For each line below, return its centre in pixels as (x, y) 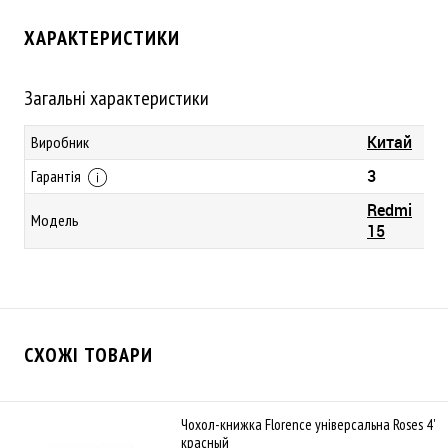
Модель (55, 220)
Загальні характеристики (116, 98)
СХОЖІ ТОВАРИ (88, 355)
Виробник (60, 142)
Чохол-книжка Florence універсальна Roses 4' (308, 425)
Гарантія (57, 176)
